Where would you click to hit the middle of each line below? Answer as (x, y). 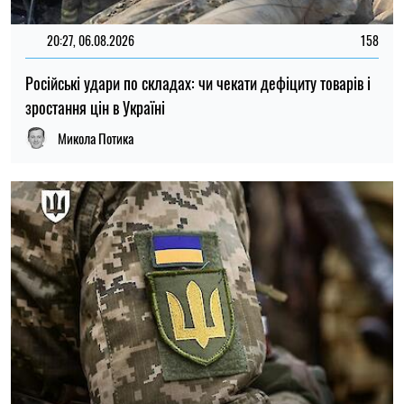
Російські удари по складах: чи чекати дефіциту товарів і (198, 83)
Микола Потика (96, 138)
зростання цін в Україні (95, 107)
